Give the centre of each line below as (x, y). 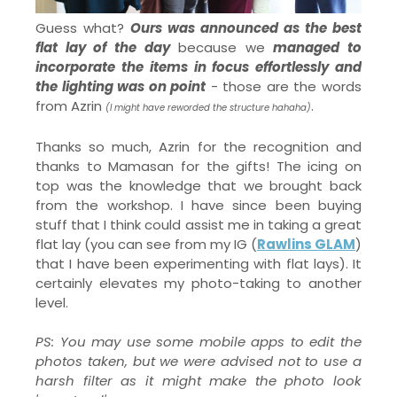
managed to (317, 47)
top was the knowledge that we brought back (198, 185)
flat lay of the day (103, 47)
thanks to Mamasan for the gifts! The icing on (198, 166)
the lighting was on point (121, 86)
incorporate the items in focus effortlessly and (198, 66)
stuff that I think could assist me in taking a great (198, 224)
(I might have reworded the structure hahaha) (208, 107)
